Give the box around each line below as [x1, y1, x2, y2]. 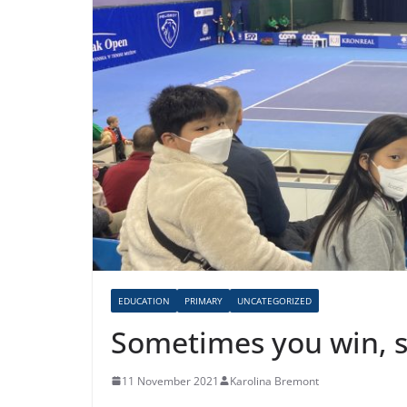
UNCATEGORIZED [237, 293, 312, 307]
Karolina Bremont [230, 372, 319, 389]
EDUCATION [118, 293, 170, 307]
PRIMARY [184, 293, 223, 307]
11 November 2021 [122, 372, 219, 389]
